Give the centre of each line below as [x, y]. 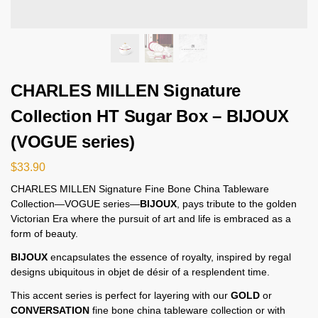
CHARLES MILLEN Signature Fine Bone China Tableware [140, 188]
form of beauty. [44, 233]
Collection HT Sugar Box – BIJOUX [150, 116]
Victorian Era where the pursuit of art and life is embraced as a [151, 218]
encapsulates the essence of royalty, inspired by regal [169, 257]
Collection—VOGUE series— [75, 203]
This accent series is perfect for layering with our [121, 295]
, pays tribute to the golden [237, 203]
